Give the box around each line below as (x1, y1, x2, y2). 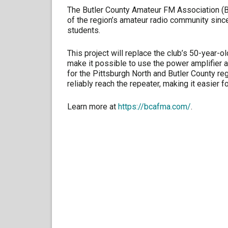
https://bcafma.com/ (118, 102, 191, 112)
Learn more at (67, 102, 118, 112)
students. (67, 25, 100, 36)
